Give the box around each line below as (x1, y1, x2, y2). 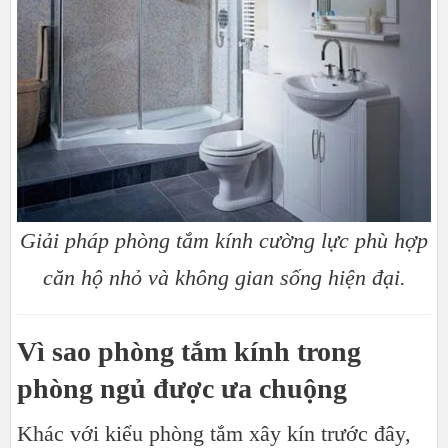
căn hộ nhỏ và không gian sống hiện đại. (42, 264, 406, 290)
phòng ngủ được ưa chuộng (17, 372, 354, 404)
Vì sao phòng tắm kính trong (17, 335, 361, 367)
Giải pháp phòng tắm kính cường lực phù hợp (20, 227, 428, 253)
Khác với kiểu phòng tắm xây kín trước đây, (17, 420, 411, 446)
